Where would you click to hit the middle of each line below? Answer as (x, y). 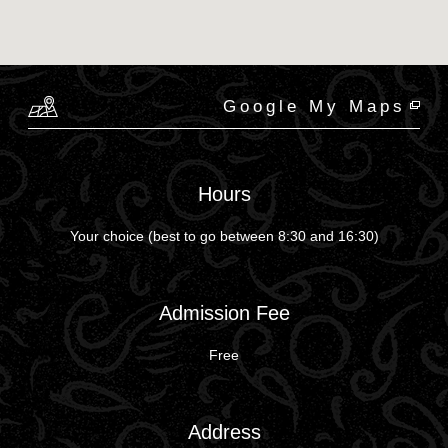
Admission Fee (224, 312)
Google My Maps (314, 106)
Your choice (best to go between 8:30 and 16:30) (224, 235)
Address (224, 431)
